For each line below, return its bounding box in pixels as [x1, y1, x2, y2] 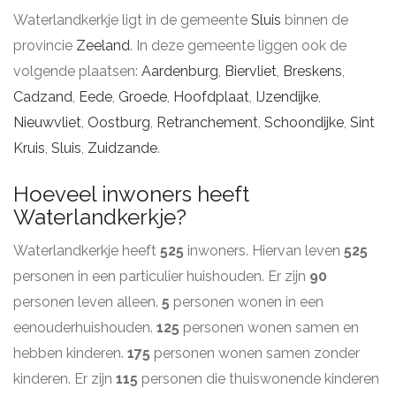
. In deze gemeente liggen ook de [130, 37, 346, 54]
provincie [13, 37, 76, 54]
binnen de [281, 11, 348, 28]
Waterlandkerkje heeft [13, 242, 160, 259]
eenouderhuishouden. [13, 319, 156, 336]
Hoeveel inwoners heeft [13, 181, 249, 207]
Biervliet [225, 63, 277, 80]
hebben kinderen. [13, 345, 127, 362]
